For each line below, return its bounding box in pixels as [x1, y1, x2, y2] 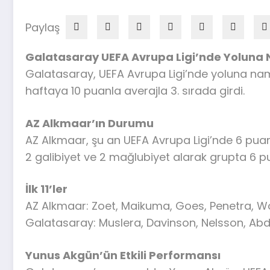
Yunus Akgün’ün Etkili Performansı [25, 247, 221, 263]
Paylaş [25, 20, 60, 35]
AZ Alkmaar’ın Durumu [25, 115, 154, 131]
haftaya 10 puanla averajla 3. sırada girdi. [25, 83, 245, 98]
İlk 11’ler [25, 181, 67, 197]
